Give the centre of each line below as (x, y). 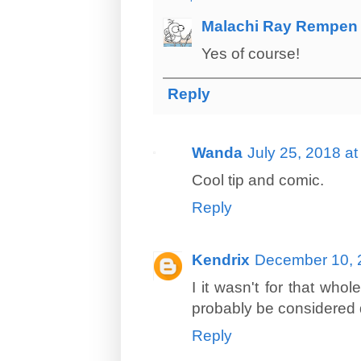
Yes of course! (251, 53)
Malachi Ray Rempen (280, 26)
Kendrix (221, 259)
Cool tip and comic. (258, 180)
